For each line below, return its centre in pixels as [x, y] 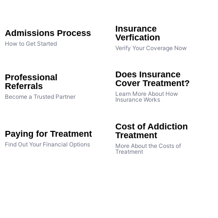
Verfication [137, 37]
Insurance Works [137, 100]
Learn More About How [146, 94]
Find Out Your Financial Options [47, 144]
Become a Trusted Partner [40, 97]
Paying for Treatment [48, 134]
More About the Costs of [148, 145]
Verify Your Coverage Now [151, 48]
